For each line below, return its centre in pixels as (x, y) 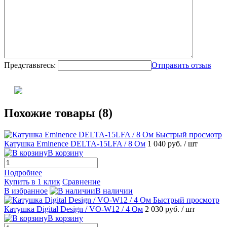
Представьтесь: (30, 65)
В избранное (26, 191)
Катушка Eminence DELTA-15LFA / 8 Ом (75, 143)
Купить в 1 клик (32, 181)
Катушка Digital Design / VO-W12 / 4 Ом (73, 209)
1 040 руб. (166, 143)
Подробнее (23, 172)
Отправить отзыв (181, 65)
